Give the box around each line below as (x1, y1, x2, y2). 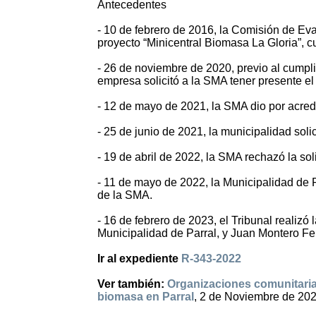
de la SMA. (97, 189, 152, 202)
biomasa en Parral (97, 291, 194, 303)
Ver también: (97, 278, 167, 291)
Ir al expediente (97, 253, 181, 265)
